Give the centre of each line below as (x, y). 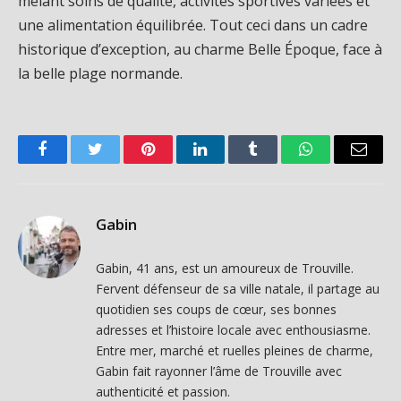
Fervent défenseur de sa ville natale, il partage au (238, 288)
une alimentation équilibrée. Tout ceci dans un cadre (193, 25)
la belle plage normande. (100, 73)
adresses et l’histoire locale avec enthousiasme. (233, 329)
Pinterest (175, 162)
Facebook (72, 162)
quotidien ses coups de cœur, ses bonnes (216, 309)
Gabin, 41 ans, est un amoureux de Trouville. (225, 268)
